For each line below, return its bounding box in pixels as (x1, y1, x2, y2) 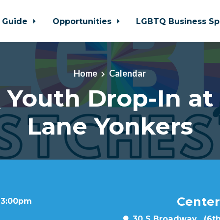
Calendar (109, 68, 146, 79)
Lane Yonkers (27, 111, 193, 140)
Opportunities (52, 16, 114, 26)
